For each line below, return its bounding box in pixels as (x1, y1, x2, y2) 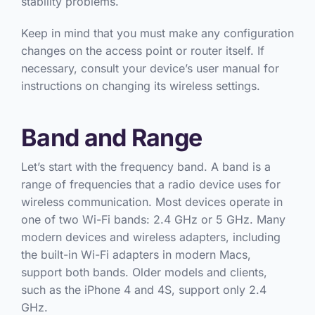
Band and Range (20, 123, 202, 153)
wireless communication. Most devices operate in (20, 195, 283, 210)
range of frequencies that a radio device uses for (20, 177, 281, 192)
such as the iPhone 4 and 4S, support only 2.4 (20, 283, 266, 297)
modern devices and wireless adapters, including (20, 230, 281, 245)
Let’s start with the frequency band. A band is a (20, 160, 271, 174)
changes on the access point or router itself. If (20, 44, 264, 58)
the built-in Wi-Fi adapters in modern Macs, (20, 247, 251, 262)
